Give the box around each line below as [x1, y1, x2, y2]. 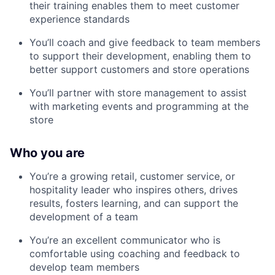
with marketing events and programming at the [29, 99, 249, 112]
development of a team [29, 210, 138, 223]
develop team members [29, 260, 139, 273]
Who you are [10, 145, 85, 160]
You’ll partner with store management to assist [29, 86, 247, 99]
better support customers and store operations [29, 63, 249, 76]
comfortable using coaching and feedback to [29, 247, 240, 260]
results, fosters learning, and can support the [29, 196, 238, 209]
